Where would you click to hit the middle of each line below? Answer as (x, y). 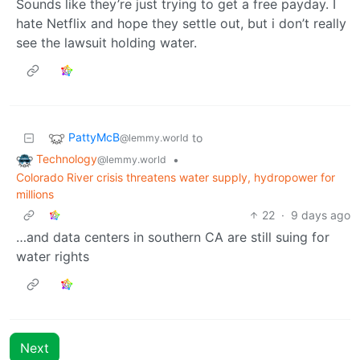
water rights (53, 256)
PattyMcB (94, 137)
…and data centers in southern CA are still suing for (173, 237)
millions (35, 194)
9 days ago (321, 215)
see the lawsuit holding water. (106, 42)
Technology (67, 158)
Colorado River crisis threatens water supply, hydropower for (176, 177)
